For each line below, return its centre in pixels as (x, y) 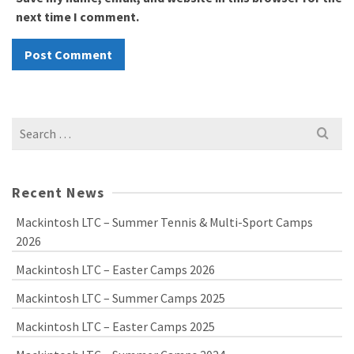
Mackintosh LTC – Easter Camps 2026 (115, 269)
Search (29, 126)
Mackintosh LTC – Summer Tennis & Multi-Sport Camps (164, 222)
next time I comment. (77, 17)
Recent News (58, 192)
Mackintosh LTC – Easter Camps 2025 (115, 326)
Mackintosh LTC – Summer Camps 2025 (121, 298)
